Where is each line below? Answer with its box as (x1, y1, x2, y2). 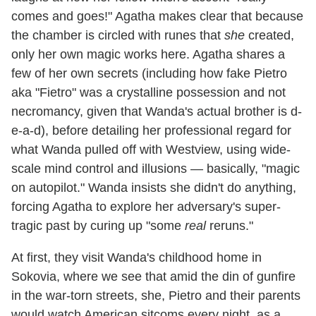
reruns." (206, 218, 253, 233)
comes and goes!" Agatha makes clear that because (11, 8, 303, 23)
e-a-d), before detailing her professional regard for (11, 123, 291, 138)
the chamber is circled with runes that (11, 28, 224, 42)
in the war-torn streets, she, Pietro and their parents (11, 288, 300, 303)
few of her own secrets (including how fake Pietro (11, 66, 287, 80)
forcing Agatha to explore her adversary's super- (11, 199, 281, 214)
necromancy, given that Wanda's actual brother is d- (11, 104, 302, 119)
